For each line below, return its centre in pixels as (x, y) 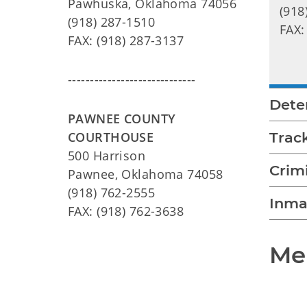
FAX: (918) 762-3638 (126, 211)
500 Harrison (107, 155)
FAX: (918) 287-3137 (126, 40)
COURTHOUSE (111, 137)
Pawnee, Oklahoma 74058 (146, 174)
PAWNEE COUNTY (122, 118)
